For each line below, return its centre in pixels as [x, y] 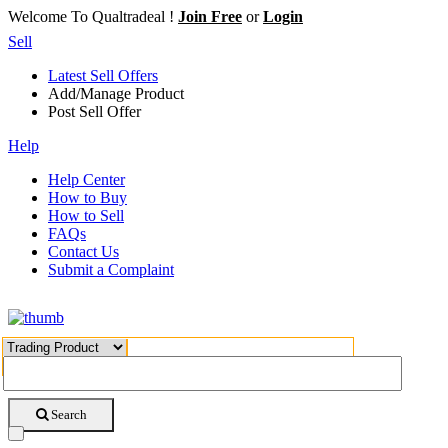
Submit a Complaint [111, 269]
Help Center [86, 179]
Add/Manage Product [116, 93]
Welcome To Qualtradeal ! [93, 16]
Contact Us [83, 251]
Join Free [210, 16]
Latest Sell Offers [103, 75]
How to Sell [86, 215]
